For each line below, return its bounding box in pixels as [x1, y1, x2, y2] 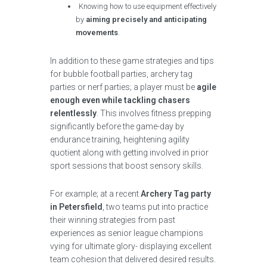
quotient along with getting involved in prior [50, 148, 209, 157]
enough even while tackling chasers [50, 95, 190, 105]
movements [76, 28, 119, 37]
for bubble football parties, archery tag [50, 69, 193, 79]
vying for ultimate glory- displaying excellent [50, 241, 212, 251]
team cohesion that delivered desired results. [50, 254, 216, 264]
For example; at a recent [50, 189, 141, 198]
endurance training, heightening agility [50, 135, 190, 144]
